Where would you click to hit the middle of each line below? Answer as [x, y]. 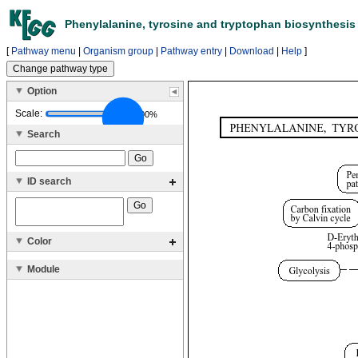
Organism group [118, 51]
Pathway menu [44, 51]
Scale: [29, 113]
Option [42, 91]
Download [252, 51]
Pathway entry [191, 51]
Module [44, 269]
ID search [49, 181]
